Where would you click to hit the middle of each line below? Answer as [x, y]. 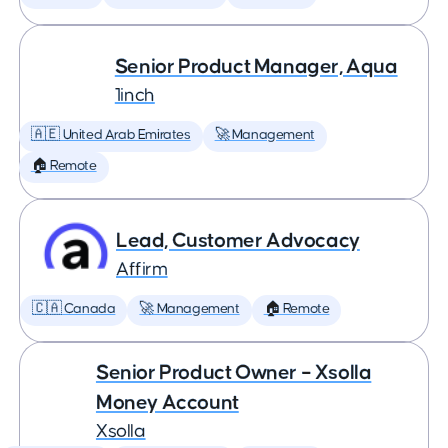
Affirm [142, 269]
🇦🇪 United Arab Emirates [110, 135]
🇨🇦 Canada [74, 309]
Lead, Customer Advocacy [238, 240]
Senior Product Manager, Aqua [256, 66]
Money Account [167, 402]
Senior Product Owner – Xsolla [233, 372]
